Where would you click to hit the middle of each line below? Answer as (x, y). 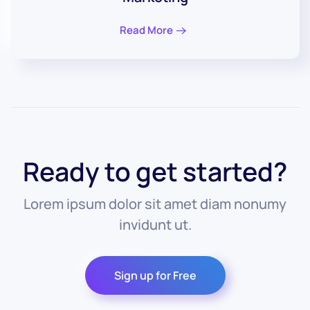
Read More (146, 30)
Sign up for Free (155, 275)
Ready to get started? (155, 171)
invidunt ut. (155, 224)
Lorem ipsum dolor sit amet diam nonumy (155, 203)
